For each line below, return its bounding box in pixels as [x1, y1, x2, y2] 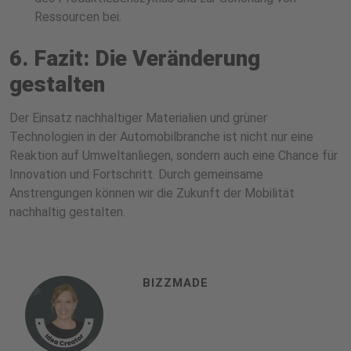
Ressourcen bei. [34, 9, 121, 25]
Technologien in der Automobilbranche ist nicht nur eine [9, 129, 313, 145]
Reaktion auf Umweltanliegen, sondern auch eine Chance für [9, 148, 338, 164]
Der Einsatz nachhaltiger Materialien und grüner [9, 110, 267, 126]
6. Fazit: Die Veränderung [9, 45, 260, 72]
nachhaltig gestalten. [9, 204, 125, 220]
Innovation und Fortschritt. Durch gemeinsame [9, 167, 263, 183]
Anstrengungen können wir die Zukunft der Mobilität [9, 186, 295, 201]
